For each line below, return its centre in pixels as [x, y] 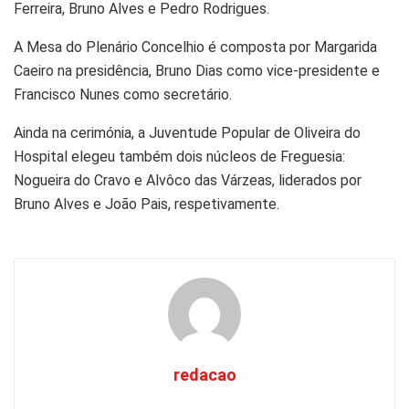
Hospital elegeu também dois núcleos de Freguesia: [179, 156]
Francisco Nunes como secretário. [123, 94]
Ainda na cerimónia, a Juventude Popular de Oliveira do [187, 132]
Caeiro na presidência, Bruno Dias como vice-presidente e [197, 70]
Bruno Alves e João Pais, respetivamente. [147, 204]
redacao [204, 374]
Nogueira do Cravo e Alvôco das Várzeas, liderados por [188, 180]
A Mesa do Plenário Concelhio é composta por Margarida [195, 47]
